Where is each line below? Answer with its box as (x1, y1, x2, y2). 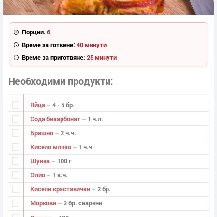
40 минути (76, 40, 107, 49)
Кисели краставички (30, 185, 92, 194)
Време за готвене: (21, 40, 75, 49)
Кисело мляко (30, 142, 73, 152)
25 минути (86, 52, 117, 62)
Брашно (30, 128, 55, 137)
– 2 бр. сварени (57, 199, 102, 208)
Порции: (21, 27, 46, 36)
